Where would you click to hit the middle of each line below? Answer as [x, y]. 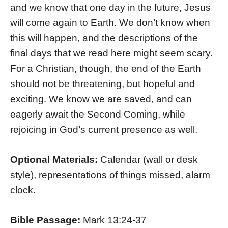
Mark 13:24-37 [115, 220]
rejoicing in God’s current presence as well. [104, 130]
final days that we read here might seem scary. [111, 53]
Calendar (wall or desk [149, 159]
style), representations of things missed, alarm [110, 175]
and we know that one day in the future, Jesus [110, 8]
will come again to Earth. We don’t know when [110, 23]
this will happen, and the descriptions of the [104, 38]
